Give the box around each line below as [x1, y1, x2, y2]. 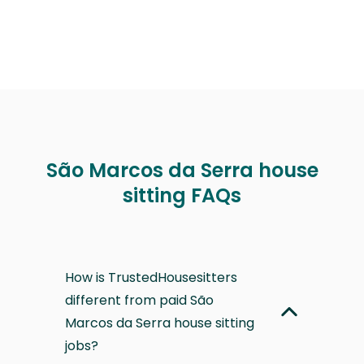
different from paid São [65, 290, 214, 310]
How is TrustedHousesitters [65, 267, 237, 287]
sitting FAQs [123, 181, 241, 209]
